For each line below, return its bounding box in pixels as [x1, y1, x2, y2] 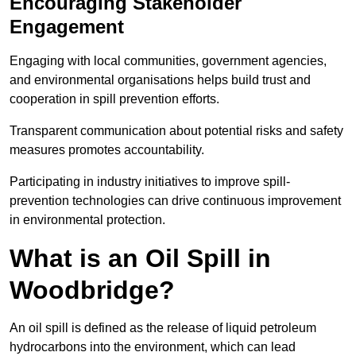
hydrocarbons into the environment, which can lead [10, 340, 296, 354]
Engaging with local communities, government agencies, [10, 54, 327, 68]
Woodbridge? [10, 276, 175, 305]
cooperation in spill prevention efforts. [10, 92, 219, 106]
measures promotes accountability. [10, 143, 204, 157]
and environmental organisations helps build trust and [10, 73, 311, 87]
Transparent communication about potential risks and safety [10, 124, 343, 138]
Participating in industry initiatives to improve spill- [10, 175, 290, 189]
